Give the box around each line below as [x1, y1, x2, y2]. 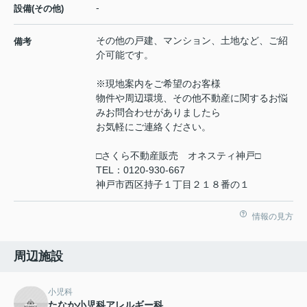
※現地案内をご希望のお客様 [96, 77, 221, 89]
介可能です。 [96, 49, 153, 60]
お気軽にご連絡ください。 [96, 121, 211, 132]
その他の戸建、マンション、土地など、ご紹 [96, 34, 288, 46]
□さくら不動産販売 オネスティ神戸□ [96, 149, 260, 161]
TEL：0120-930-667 [96, 164, 185, 175]
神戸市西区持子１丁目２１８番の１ [96, 178, 249, 190]
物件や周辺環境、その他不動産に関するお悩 [96, 92, 288, 103]
